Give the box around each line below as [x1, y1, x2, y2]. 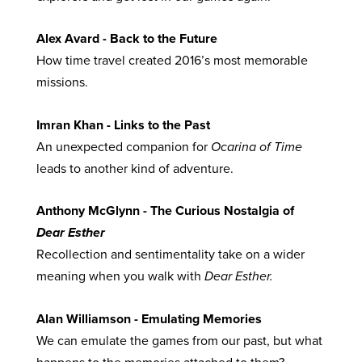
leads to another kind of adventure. [36, 160, 234, 177]
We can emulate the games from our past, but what [36, 333, 322, 350]
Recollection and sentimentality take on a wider [36, 246, 305, 263]
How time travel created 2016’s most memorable [36, 53, 308, 69]
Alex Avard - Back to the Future [36, 31, 217, 48]
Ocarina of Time [211, 138, 302, 155]
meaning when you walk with [36, 268, 204, 285]
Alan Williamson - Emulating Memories [36, 311, 262, 328]
